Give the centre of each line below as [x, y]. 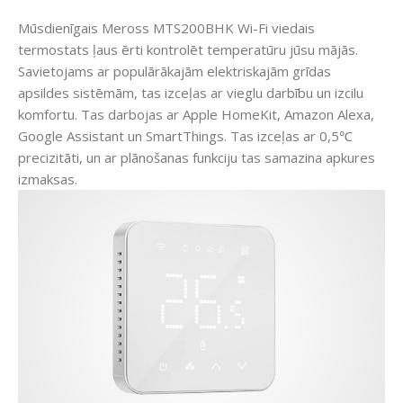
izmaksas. [48, 179]
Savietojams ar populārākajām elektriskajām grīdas [175, 72]
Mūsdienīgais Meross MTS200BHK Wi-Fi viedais [166, 28]
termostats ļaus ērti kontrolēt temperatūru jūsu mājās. [188, 50]
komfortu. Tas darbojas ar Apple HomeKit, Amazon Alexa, [196, 115]
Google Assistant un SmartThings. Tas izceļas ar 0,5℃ [185, 136]
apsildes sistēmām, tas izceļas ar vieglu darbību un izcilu [191, 93]
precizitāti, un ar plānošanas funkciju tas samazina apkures [197, 158]
